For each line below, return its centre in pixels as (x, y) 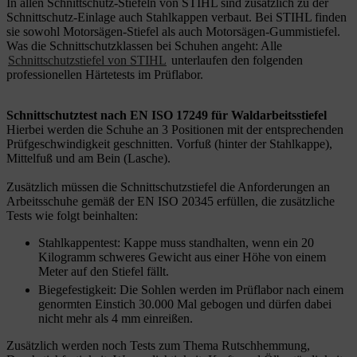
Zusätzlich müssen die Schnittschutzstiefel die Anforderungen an (168, 186)
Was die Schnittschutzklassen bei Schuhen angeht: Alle (144, 45)
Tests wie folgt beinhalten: (72, 215)
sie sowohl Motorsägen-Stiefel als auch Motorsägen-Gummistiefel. (173, 31)
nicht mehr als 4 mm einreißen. (116, 318)
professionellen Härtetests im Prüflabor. (105, 74)
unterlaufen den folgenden (235, 60)
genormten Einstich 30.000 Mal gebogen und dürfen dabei (185, 304)
